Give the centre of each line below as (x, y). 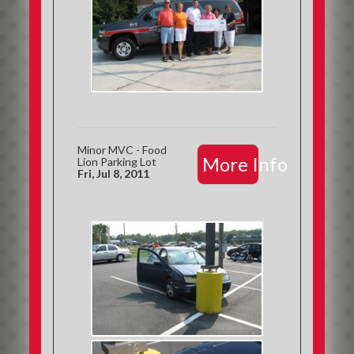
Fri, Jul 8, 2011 (114, 173)
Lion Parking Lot (117, 162)
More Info (245, 164)
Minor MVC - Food (122, 150)
